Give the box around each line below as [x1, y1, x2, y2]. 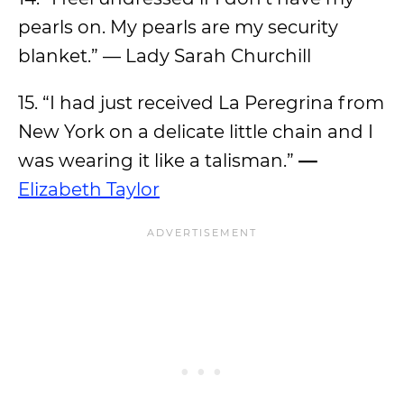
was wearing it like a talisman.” [18, 150, 294, 171]
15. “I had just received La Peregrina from [18, 92, 384, 114]
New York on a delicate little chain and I [18, 121, 373, 142]
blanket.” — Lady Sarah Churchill [18, 45, 311, 67]
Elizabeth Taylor [18, 179, 160, 200]
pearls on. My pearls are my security [18, 16, 338, 38]
